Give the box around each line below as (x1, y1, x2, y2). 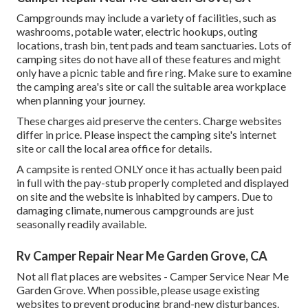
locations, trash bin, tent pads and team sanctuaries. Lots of (16, 38, 291, 52)
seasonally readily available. (16, 217, 146, 231)
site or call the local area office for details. (16, 142, 212, 155)
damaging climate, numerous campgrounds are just (16, 203, 254, 217)
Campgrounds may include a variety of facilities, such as (16, 11, 276, 25)
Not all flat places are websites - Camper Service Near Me (16, 269, 289, 283)
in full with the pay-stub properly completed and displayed (16, 176, 289, 190)
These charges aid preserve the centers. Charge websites (16, 114, 282, 128)
